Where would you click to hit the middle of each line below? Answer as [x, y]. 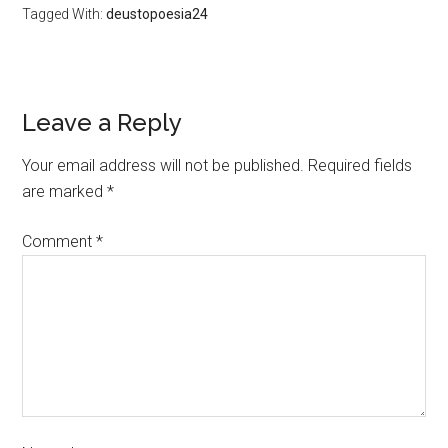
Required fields [360, 165]
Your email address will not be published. [163, 165]
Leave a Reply [102, 122]
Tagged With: [64, 13]
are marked [65, 191]
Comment [59, 241]
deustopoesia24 [157, 13]
